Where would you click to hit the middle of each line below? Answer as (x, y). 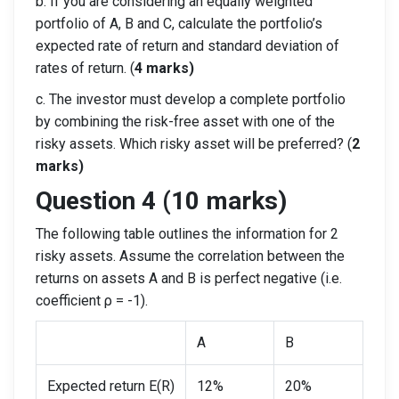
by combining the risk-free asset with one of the (185, 122)
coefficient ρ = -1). (92, 301)
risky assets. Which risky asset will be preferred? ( (194, 144)
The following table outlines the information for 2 (187, 234)
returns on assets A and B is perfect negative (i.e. (189, 278)
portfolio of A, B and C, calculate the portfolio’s (179, 24)
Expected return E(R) (111, 386)
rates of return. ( (85, 68)
